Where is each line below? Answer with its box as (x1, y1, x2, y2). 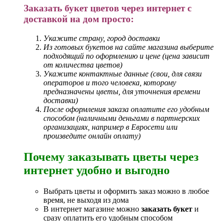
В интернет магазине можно (43, 204, 141, 213)
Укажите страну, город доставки (43, 34, 160, 42)
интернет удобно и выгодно (24, 163, 170, 177)
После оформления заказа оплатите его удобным (43, 105, 209, 113)
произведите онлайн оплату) (43, 131, 141, 140)
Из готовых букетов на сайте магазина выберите (43, 42, 214, 51)
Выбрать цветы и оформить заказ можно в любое (43, 186, 209, 195)
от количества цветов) (43, 60, 122, 69)
